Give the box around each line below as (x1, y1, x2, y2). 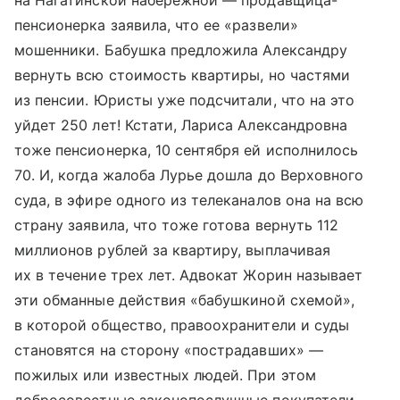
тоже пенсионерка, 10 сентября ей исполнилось (14, 141, 359, 159)
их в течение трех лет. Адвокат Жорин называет (14, 266, 363, 284)
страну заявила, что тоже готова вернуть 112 (14, 216, 339, 234)
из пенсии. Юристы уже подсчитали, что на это (14, 91, 355, 109)
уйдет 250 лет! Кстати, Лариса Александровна (14, 116, 348, 134)
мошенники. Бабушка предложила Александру (14, 41, 347, 59)
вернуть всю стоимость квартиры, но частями (14, 66, 351, 84)
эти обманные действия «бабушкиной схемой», (14, 291, 355, 309)
